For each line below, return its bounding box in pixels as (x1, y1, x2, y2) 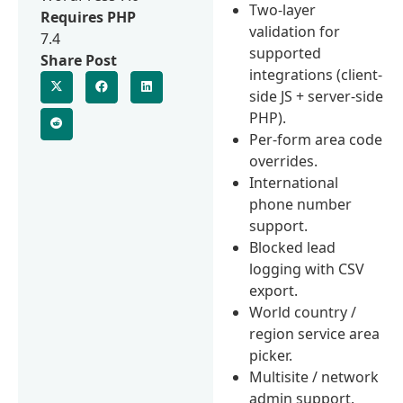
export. (249, 280, 299, 300)
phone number (249, 193, 353, 214)
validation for (249, 21, 341, 41)
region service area (249, 323, 381, 344)
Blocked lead (249, 237, 336, 257)
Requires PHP (40, 6, 136, 27)
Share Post (40, 49, 117, 70)
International (249, 172, 339, 193)
